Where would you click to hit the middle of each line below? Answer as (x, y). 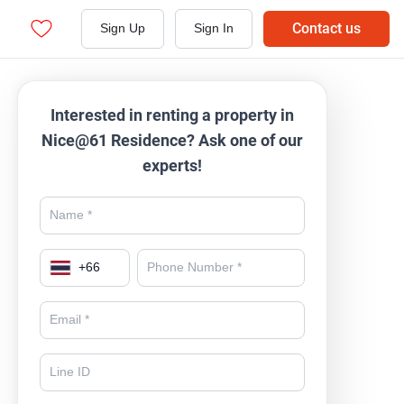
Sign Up (123, 28)
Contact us (326, 28)
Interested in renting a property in (173, 115)
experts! (173, 165)
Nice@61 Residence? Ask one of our (173, 140)
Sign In (214, 28)
